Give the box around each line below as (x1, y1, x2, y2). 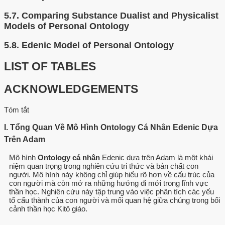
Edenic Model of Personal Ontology (22, 40, 174, 51)
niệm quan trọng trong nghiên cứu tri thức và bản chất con (9, 161, 198, 170)
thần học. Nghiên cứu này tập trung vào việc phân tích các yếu (9, 187, 214, 196)
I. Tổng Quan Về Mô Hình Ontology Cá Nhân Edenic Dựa (4, 123, 218, 132)
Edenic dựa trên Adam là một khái (100, 153, 213, 162)
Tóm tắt (4, 105, 29, 114)
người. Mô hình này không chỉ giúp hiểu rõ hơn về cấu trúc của (9, 170, 214, 179)
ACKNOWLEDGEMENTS (4, 82, 138, 95)
